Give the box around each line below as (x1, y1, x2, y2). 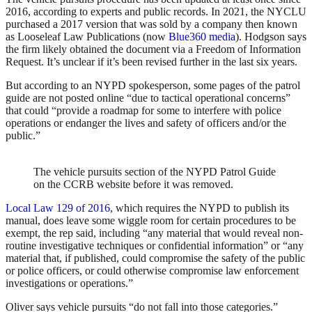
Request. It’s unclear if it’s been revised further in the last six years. (6, 56, 300, 68)
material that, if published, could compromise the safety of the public (6, 252, 305, 265)
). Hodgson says (235, 31, 306, 43)
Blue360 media (169, 31, 235, 43)
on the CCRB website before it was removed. (33, 178, 233, 191)
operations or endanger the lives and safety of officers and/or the (6, 117, 286, 130)
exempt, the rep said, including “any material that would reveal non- (6, 227, 303, 240)
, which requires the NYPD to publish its (110, 202, 289, 214)
